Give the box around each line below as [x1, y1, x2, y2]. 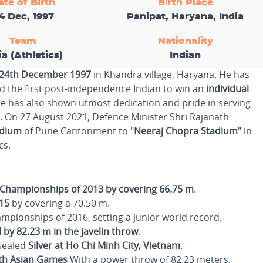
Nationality [157, 36, 213, 46]
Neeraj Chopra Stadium [134, 124, 238, 137]
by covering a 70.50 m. [9, 197, 110, 210]
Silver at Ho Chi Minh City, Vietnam [28, 239, 180, 252]
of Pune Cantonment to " [22, 124, 134, 137]
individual [206, 82, 249, 95]
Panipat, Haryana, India [127, 12, 244, 21]
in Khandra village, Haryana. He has [91, 68, 249, 81]
